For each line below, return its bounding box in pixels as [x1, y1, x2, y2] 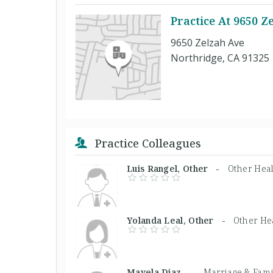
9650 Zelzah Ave [171, 35, 244, 49]
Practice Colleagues [92, 135, 201, 151]
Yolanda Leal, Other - [127, 214, 233, 226]
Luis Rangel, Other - [127, 162, 228, 174]
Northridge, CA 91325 [171, 51, 269, 65]
